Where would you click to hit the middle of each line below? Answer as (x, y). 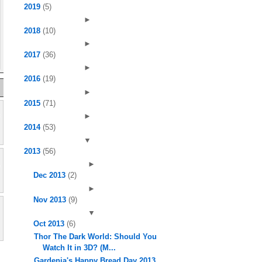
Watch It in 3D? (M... (80, 248)
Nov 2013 (51, 199)
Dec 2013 (50, 175)
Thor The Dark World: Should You (96, 237)
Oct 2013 (50, 223)
